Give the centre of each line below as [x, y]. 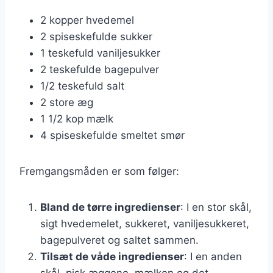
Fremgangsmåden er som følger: [99, 171]
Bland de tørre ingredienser [110, 207]
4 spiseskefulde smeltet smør [112, 135]
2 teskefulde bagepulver [100, 69]
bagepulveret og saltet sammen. [119, 240]
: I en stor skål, [216, 207]
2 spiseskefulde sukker [96, 36]
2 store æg [67, 102]
